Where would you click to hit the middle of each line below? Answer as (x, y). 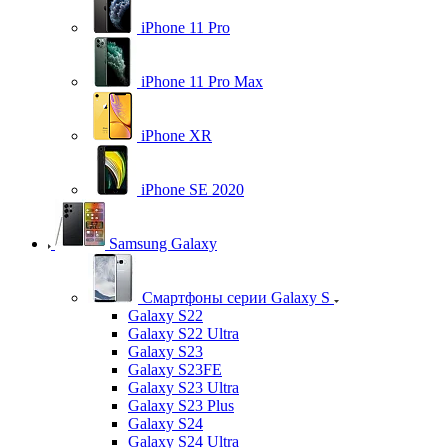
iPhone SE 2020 (192, 189)
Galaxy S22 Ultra (183, 333)
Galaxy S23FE (175, 369)
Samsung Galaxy (163, 243)
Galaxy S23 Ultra (183, 387)
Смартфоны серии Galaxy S (236, 297)
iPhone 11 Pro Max (202, 81)
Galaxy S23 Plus (181, 405)
